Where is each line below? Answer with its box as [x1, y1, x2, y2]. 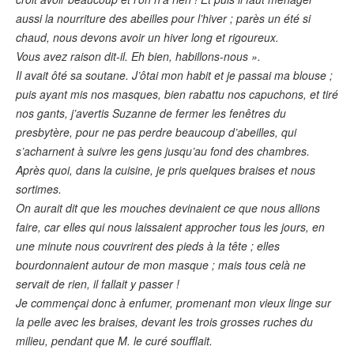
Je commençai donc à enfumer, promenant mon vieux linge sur [16, 294, 331, 311]
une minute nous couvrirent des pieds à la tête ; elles [16, 237, 280, 254]
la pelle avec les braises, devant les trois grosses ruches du [16, 313, 313, 330]
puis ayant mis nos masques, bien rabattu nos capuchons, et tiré [16, 85, 338, 102]
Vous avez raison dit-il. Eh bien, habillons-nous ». [16, 47, 261, 64]
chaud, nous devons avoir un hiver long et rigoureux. [16, 28, 279, 45]
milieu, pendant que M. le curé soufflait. [16, 332, 213, 348]
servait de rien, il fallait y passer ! [16, 275, 179, 292]
